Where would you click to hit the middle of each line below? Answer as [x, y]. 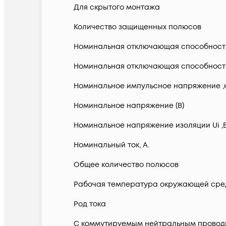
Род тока [90, 204]
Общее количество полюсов [126, 165]
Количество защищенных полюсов [137, 27]
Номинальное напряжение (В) [129, 106]
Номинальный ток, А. [111, 145]
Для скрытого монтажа [117, 8]
